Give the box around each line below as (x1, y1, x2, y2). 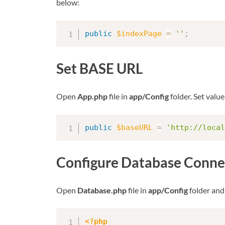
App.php (77, 91, 107, 101)
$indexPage (117, 29, 162, 38)
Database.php (77, 185, 127, 195)
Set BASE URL (56, 59, 143, 77)
